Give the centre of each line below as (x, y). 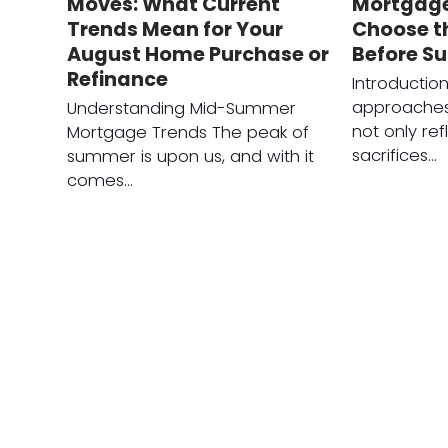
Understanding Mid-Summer (182, 109)
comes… (100, 181)
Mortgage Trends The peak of (188, 133)
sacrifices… (395, 156)
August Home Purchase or (198, 55)
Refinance (118, 80)
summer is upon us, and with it (191, 157)
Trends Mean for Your (175, 30)
